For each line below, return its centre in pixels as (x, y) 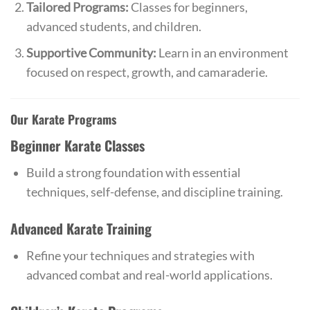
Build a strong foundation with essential (133, 173)
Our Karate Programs (63, 119)
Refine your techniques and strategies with (140, 255)
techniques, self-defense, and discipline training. (154, 192)
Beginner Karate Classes (77, 146)
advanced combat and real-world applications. (149, 275)
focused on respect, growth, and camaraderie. (147, 73)
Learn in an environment (222, 53)
